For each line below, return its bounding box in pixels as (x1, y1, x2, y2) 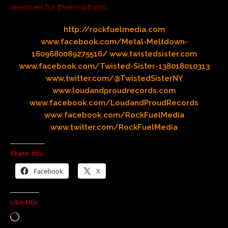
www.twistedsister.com (107, 49, 197, 59)
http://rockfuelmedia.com (63, 24, 165, 34)
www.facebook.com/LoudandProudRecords (30, 98, 198, 107)
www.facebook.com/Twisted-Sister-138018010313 (18, 61, 210, 71)
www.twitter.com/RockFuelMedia (50, 122, 178, 132)
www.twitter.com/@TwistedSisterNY (45, 73, 183, 83)
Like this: (10, 198, 39, 206)
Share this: (10, 150, 45, 157)
